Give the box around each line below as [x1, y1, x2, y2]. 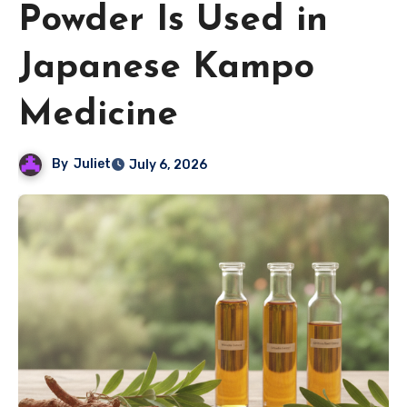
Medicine [18, 97, 178, 134]
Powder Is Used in [18, 3, 328, 40]
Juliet [74, 156, 112, 173]
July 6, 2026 [129, 157, 208, 174]
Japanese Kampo [18, 50, 314, 87]
